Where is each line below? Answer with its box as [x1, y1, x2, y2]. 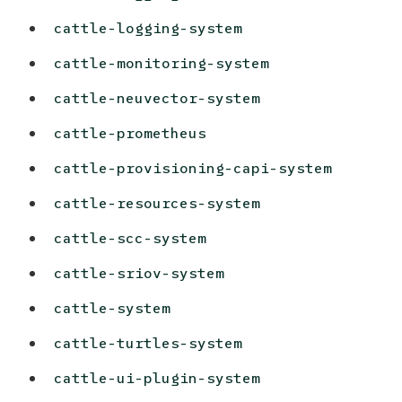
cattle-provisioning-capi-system [54, 159, 333, 179]
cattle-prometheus [54, 124, 207, 144]
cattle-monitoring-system [54, 54, 270, 74]
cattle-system [54, 299, 171, 319]
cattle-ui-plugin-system [54, 369, 261, 389]
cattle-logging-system [54, 19, 243, 39]
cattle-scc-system [54, 229, 207, 249]
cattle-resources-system [54, 194, 261, 214]
